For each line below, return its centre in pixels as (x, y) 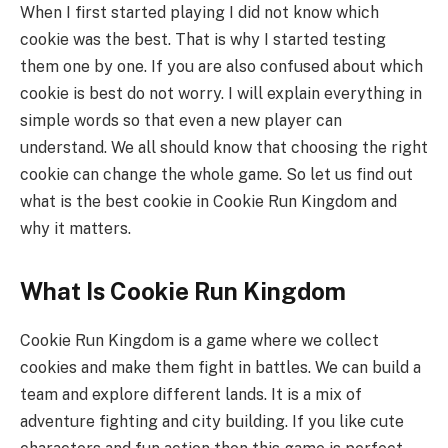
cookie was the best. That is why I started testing (203, 39)
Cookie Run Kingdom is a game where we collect (199, 341)
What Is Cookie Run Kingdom (183, 291)
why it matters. (75, 228)
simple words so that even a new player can (181, 120)
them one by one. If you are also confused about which (221, 66)
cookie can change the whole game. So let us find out (216, 174)
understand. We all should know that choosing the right (224, 147)
